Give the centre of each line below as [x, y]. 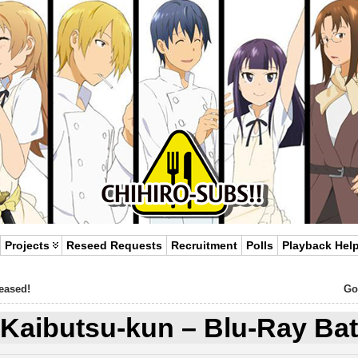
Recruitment [205, 245]
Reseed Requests [115, 245]
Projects [28, 245]
